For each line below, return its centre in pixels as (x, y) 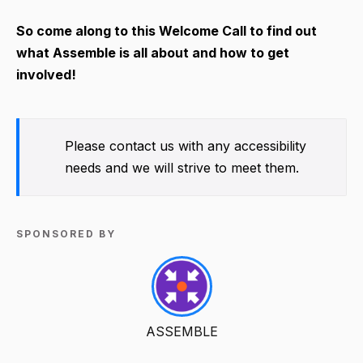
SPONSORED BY (66, 233)
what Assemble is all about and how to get (153, 52)
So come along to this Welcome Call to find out (167, 30)
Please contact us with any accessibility (185, 145)
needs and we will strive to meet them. (181, 167)
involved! (46, 74)
